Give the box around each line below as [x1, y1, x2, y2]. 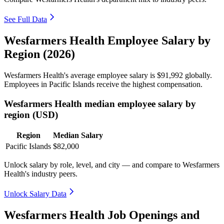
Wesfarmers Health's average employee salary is [4, 70, 157, 79]
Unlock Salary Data [4, 189, 66, 198]
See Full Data [4, 15, 47, 24]
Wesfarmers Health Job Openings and [4, 208, 199, 222]
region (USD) [4, 109, 58, 120]
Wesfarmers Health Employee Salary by [4, 33, 210, 47]
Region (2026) [4, 47, 75, 60]
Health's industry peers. [4, 169, 77, 178]
